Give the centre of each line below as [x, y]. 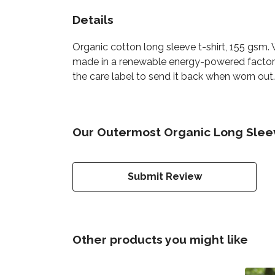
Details [93, 19]
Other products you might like [160, 239]
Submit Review [165, 176]
